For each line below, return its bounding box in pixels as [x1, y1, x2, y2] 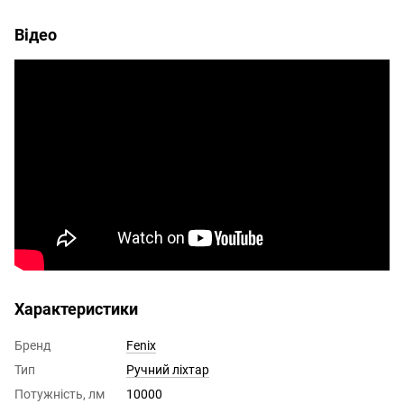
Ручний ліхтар [126, 363, 209, 378]
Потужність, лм [14, 387, 105, 402]
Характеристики [14, 299, 138, 319]
